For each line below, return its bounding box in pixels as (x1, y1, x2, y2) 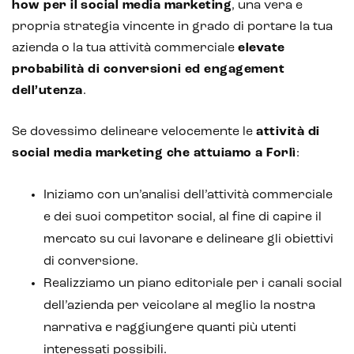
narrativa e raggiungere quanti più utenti (43, 321, 296, 334)
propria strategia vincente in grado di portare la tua (12, 20, 333, 33)
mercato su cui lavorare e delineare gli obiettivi (43, 232, 333, 246)
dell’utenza (12, 84, 83, 97)
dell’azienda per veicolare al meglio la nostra (43, 299, 315, 312)
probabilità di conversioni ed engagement (12, 62, 284, 76)
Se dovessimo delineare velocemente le (12, 125, 256, 138)
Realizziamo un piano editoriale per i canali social (43, 277, 342, 290)
